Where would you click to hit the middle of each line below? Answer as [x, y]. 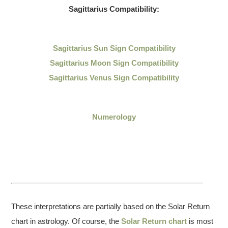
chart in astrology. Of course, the [66, 221]
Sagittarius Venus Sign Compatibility [114, 78]
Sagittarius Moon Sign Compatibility [114, 63]
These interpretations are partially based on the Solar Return [111, 206]
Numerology [114, 117]
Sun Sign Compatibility [133, 48]
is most [200, 221]
